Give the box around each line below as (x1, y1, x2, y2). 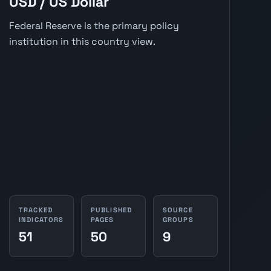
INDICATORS (19, 215, 64, 224)
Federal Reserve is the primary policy (8, 19, 179, 32)
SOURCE (162, 205, 193, 214)
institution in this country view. (8, 34, 155, 48)
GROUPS (162, 215, 194, 224)
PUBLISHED (91, 205, 132, 214)
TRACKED (19, 205, 53, 214)
